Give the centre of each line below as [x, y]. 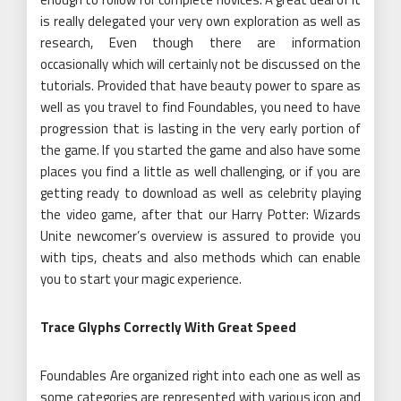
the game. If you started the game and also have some [200, 150]
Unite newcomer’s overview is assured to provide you [200, 236]
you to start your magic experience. [141, 279]
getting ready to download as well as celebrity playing [200, 193]
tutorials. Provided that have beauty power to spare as [200, 86]
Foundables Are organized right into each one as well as [200, 376]
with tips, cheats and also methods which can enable [200, 258]
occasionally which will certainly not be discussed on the [200, 64]
